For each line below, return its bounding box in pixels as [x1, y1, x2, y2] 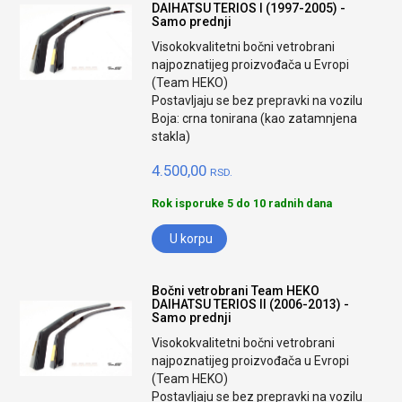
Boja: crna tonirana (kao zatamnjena [152, 111, 358, 126]
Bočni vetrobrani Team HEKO [152, 284, 320, 298]
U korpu [170, 232, 214, 246]
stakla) [152, 129, 191, 144]
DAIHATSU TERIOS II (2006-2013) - [152, 297, 350, 311]
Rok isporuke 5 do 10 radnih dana [152, 197, 333, 210]
